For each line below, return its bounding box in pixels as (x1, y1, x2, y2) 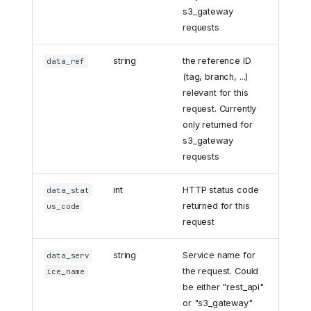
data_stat (47, 185, 90, 195)
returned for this (183, 200, 250, 211)
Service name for (183, 249, 255, 260)
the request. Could (183, 265, 259, 276)
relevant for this (183, 87, 249, 98)
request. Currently (183, 103, 257, 114)
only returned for (183, 119, 253, 130)
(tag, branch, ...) (183, 71, 249, 82)
